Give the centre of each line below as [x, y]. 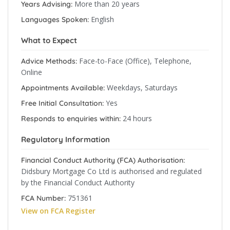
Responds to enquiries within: [71, 119]
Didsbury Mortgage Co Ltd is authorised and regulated [111, 171]
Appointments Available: [63, 88]
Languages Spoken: [55, 20]
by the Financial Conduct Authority [78, 183]
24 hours [137, 118]
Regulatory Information [65, 139]
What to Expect [49, 40]
